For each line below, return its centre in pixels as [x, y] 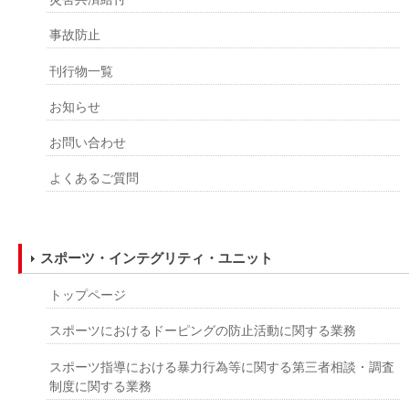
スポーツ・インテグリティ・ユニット [157, 258]
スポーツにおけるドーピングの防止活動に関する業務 [203, 331]
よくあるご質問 [94, 178]
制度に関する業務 [101, 386]
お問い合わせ [88, 142]
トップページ [88, 295]
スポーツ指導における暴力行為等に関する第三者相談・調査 [222, 367]
